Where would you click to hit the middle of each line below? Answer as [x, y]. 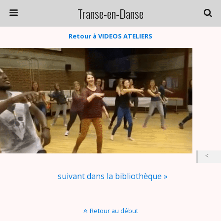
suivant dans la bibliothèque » [112, 176]
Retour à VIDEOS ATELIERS [110, 36]
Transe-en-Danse [110, 13]
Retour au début [114, 211]
